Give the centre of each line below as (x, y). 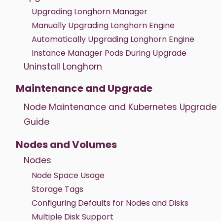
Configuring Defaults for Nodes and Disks (110, 203)
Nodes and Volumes (66, 145)
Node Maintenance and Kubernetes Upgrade (120, 107)
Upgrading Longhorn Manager (90, 12)
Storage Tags (57, 189)
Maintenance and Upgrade (84, 88)
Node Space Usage (68, 175)
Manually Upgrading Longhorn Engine (103, 25)
